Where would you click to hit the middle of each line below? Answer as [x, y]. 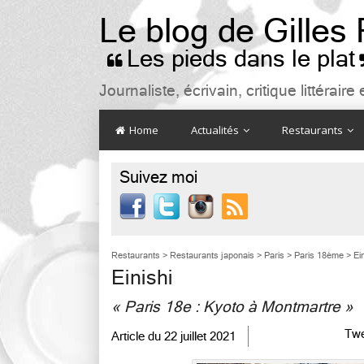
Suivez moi [158, 178]
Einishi [142, 278]
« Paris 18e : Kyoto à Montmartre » [232, 307]
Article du [136, 336]
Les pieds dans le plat [241, 59]
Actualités [216, 130]
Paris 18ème [319, 256]
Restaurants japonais [212, 256]
